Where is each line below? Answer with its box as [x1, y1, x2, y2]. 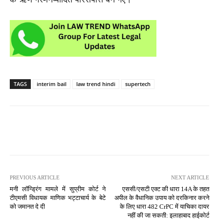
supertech [125, 80, 151, 88]
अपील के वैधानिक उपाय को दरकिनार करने [114, 194, 209, 201]
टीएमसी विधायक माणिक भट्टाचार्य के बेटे [10, 194, 106, 201]
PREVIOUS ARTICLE [10, 174, 60, 180]
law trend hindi [76, 80, 115, 88]
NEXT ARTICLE [171, 174, 209, 180]
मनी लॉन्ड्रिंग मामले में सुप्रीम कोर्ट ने [10, 185, 106, 193]
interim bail [37, 80, 66, 88]
